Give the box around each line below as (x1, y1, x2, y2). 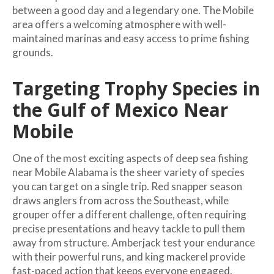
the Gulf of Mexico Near (12, 97, 228, 122)
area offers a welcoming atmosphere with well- (12, 17, 226, 31)
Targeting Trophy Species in (12, 75, 260, 101)
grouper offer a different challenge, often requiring (12, 207, 246, 221)
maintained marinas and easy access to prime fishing (12, 31, 250, 45)
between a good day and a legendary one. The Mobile (12, 3, 254, 17)
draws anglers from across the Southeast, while (12, 193, 229, 207)
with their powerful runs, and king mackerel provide (12, 250, 245, 263)
